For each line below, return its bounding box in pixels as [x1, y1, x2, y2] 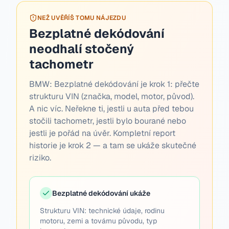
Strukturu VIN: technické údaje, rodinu [40, 206, 165, 215]
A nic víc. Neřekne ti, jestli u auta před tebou [29, 103, 194, 114]
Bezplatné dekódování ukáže [52, 189, 150, 198]
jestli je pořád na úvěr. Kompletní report [29, 128, 175, 139]
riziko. [29, 152, 51, 163]
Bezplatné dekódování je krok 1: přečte [54, 79, 199, 89]
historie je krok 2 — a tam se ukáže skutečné [29, 140, 196, 151]
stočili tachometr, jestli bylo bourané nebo [29, 116, 186, 126]
